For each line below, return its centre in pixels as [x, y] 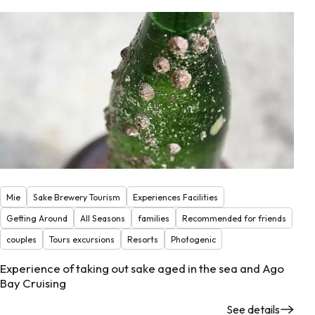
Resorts [143, 239]
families [154, 218]
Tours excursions [82, 239]
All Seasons [103, 218]
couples [21, 239]
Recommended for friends [234, 218]
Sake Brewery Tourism [77, 197]
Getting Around [37, 218]
